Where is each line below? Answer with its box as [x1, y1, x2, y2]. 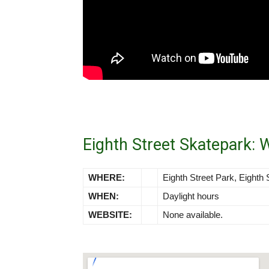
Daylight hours [163, 191, 219, 201]
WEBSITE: [88, 210, 132, 220]
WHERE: [88, 172, 125, 183]
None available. [163, 210, 223, 220]
